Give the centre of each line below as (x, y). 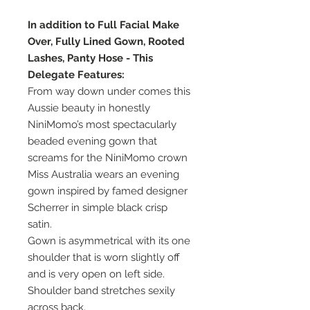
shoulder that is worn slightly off (104, 258)
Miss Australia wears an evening (103, 175)
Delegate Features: (76, 75)
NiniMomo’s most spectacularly (102, 125)
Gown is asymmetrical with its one (109, 241)
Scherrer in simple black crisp (98, 208)
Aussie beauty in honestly (89, 108)
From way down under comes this (109, 92)
